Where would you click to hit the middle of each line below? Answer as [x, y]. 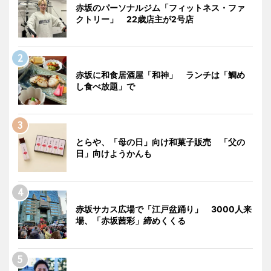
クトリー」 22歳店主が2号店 [135, 19]
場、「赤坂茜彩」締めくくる [131, 221]
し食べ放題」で [105, 87]
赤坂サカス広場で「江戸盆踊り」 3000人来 [164, 209]
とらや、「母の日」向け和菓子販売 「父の [160, 142]
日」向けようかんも [114, 154]
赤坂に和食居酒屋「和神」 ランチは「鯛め [160, 75]
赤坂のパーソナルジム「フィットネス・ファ [160, 8]
